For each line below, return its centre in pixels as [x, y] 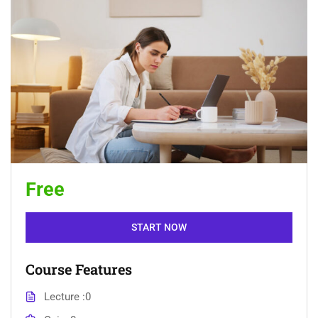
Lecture [63, 297]
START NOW [159, 227]
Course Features [79, 269]
